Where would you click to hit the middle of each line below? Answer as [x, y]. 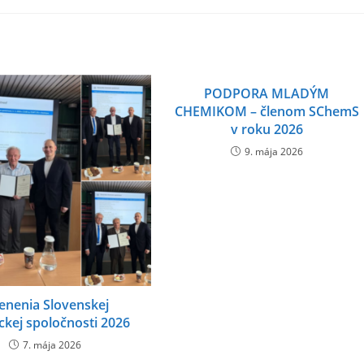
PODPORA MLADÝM [267, 94]
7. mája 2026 [52, 345]
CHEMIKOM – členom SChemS [266, 112]
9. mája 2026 [273, 152]
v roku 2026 [266, 130]
